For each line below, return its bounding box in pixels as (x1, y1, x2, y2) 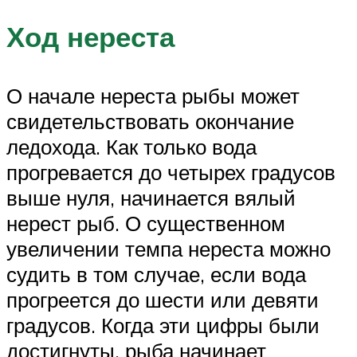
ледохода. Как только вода (6, 133, 257, 159)
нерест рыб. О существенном (6, 210, 285, 236)
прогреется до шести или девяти (6, 286, 319, 312)
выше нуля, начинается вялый (6, 184, 296, 210)
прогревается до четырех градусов (6, 159, 335, 185)
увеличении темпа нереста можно (6, 235, 331, 261)
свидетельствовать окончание (6, 108, 294, 134)
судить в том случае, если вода (6, 261, 306, 287)
